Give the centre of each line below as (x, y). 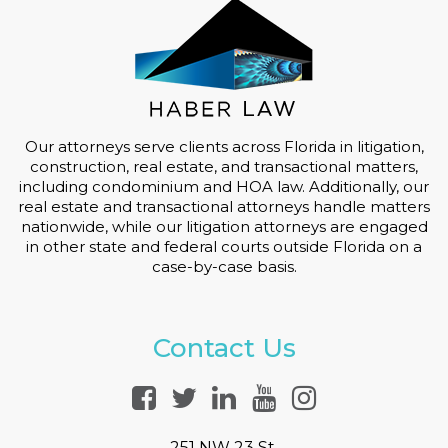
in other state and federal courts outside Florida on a (224, 247)
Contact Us (224, 348)
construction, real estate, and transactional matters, (224, 167)
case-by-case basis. (224, 267)
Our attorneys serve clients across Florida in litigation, (224, 147)
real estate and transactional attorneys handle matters (224, 207)
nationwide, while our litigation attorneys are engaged (224, 227)
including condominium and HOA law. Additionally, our (224, 187)
